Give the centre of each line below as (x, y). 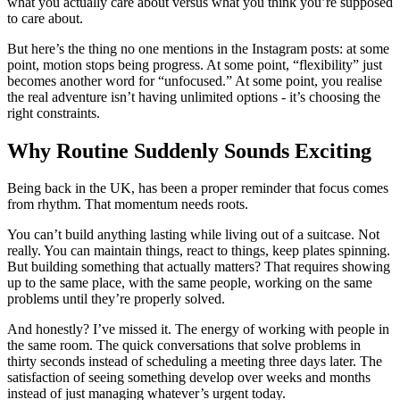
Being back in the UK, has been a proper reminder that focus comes (198, 188)
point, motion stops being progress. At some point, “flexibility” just (195, 64)
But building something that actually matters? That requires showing (199, 267)
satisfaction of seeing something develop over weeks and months (189, 378)
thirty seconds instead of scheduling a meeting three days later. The (195, 362)
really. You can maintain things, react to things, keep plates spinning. (199, 251)
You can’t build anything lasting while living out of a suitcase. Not (193, 235)
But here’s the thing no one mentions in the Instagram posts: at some (198, 48)
